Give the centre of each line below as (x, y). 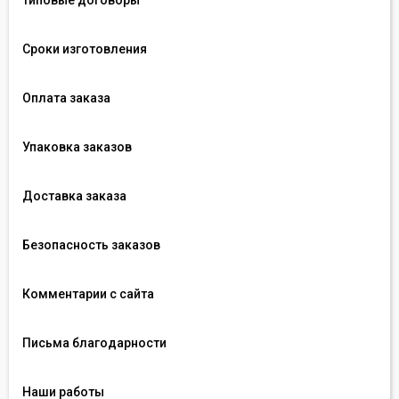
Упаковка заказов (77, 147)
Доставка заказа (74, 196)
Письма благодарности (94, 343)
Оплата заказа (66, 98)
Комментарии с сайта (88, 294)
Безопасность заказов (91, 245)
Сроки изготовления (85, 49)
